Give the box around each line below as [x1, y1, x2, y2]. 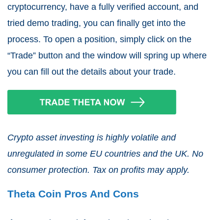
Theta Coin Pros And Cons [7, 188, 139, 200]
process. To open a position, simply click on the [7, 34, 192, 45]
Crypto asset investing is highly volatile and [7, 133, 176, 143]
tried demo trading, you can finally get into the [7, 18, 186, 28]
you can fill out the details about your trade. [7, 67, 178, 77]
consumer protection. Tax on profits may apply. [7, 165, 190, 175]
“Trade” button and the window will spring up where [7, 51, 207, 61]
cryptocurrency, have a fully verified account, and [7, 2, 198, 12]
